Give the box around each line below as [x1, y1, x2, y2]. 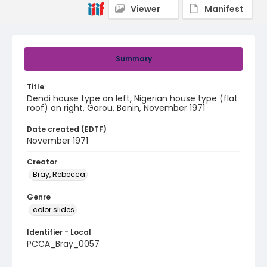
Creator [27, 157, 57, 167]
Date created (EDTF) [27, 124, 107, 134]
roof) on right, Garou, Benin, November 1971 [27, 102, 205, 114]
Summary [115, 54, 152, 64]
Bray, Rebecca [33, 169, 85, 179]
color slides [33, 204, 74, 215]
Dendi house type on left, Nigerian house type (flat [27, 92, 238, 104]
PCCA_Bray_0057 [27, 238, 100, 250]
